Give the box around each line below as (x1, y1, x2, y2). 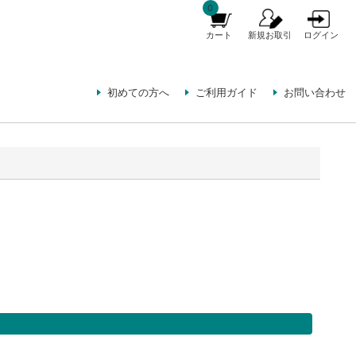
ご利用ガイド (195, 86, 257, 99)
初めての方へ (107, 86, 170, 99)
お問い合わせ (283, 86, 346, 99)
